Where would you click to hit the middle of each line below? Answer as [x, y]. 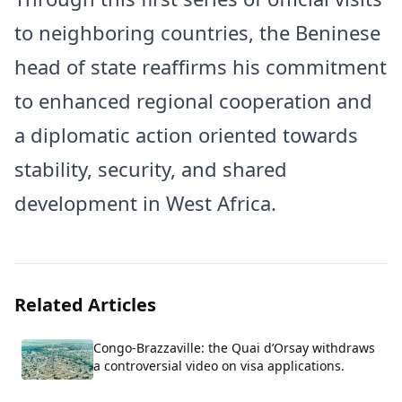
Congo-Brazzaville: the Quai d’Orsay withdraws [234, 347]
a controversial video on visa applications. [219, 365]
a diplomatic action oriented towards [186, 134]
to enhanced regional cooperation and [193, 100]
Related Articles [85, 304]
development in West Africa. [145, 202]
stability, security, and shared [151, 168]
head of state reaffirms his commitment [201, 66]
